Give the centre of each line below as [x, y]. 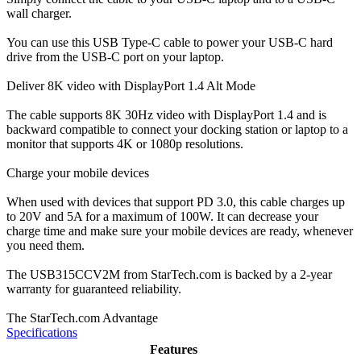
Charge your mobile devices [78, 172]
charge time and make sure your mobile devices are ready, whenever [180, 230]
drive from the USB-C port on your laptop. [115, 56]
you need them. [46, 245]
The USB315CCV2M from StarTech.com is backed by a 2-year [169, 274]
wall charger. [39, 13]
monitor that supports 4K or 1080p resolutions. [125, 143]
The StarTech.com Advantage [82, 317]
